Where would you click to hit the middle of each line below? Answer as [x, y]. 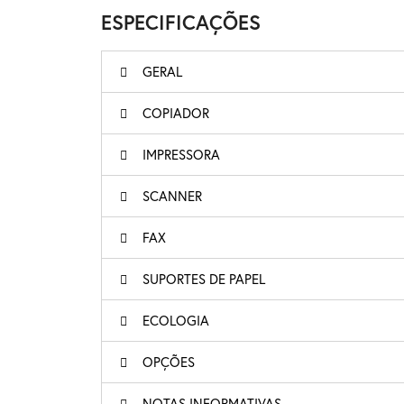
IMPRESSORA [181, 154]
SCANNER [172, 196]
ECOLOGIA [176, 320]
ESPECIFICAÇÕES [181, 22]
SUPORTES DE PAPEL [204, 279]
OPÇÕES [169, 362]
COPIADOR [176, 113]
